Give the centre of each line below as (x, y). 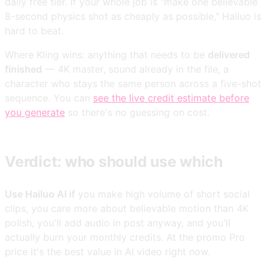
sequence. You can (49, 98)
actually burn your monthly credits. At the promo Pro (125, 237)
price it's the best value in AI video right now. (107, 252)
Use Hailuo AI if (40, 194)
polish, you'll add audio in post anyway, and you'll (118, 223)
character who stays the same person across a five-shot (133, 83)
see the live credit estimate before (171, 98)
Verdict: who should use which (114, 162)
